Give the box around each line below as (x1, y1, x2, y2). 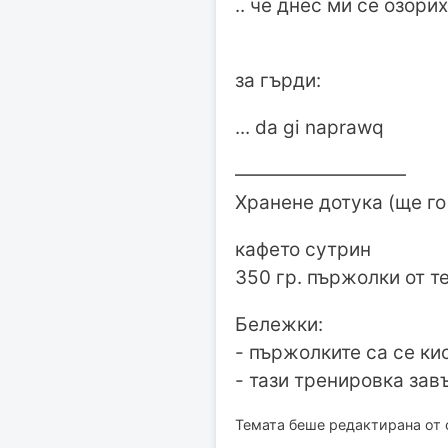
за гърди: (235, 69, 321, 93)
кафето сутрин (235, 238, 371, 262)
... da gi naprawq (235, 116, 384, 140)
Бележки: (235, 313, 323, 337)
